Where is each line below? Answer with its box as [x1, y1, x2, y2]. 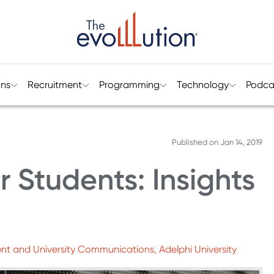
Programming [98, 79, 160, 91]
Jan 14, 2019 [220, 138, 262, 147]
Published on [171, 138, 220, 147]
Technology [176, 79, 229, 91]
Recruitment [27, 79, 82, 91]
